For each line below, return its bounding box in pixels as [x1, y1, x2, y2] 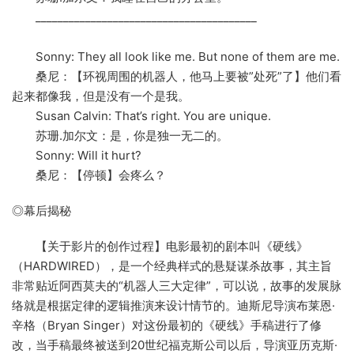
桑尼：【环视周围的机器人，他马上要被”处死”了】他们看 [12, 69, 341, 85]
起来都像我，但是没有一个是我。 [12, 88, 190, 104]
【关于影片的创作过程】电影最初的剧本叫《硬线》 [12, 239, 308, 254]
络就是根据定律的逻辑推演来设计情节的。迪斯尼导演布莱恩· [12, 298, 335, 314]
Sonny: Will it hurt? [12, 148, 141, 164]
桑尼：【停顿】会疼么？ [12, 168, 166, 183]
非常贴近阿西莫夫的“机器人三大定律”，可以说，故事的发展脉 [12, 278, 341, 294]
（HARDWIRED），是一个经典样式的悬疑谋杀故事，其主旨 [12, 258, 332, 274]
